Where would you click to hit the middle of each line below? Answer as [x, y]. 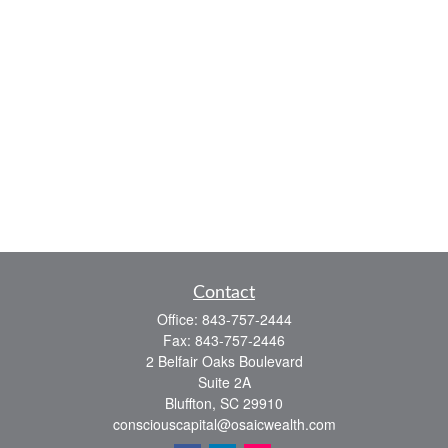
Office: [179, 319]
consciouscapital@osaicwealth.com [224, 424]
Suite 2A [224, 382]
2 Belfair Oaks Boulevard [224, 361]
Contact [224, 293]
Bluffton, [190, 403]
